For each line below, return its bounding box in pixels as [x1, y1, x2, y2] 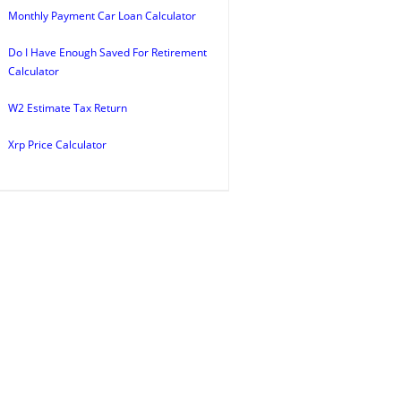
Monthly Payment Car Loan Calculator [8, 8, 196, 23]
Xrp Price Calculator [8, 137, 107, 152]
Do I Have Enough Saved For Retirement [8, 45, 207, 60]
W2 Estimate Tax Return [8, 100, 127, 115]
